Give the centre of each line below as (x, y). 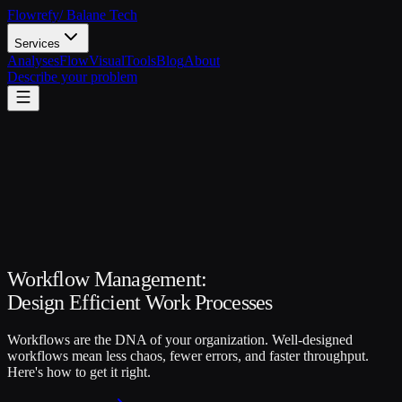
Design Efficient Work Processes (140, 302)
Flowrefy (33, 15)
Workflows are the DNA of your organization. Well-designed (180, 339)
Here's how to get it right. (79, 371)
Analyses (33, 61)
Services (37, 44)
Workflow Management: (107, 279)
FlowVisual (92, 61)
